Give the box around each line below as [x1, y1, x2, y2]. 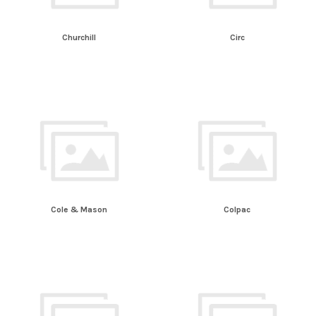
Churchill [62, 32, 96, 42]
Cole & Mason [51, 205, 107, 215]
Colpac [224, 205, 250, 215]
